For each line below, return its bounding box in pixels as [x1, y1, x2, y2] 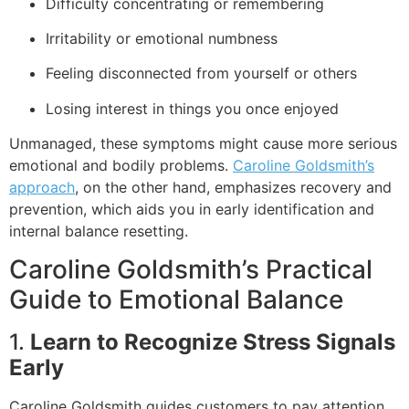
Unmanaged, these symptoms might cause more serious [9, 134, 397, 153]
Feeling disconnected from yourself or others [46, 64, 357, 83]
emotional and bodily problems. [9, 156, 233, 175]
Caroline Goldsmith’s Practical [9, 254, 372, 286]
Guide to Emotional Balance [9, 284, 343, 316]
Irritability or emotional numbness [46, 28, 278, 47]
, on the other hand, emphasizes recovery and [75, 178, 392, 197]
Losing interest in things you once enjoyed [46, 99, 339, 118]
